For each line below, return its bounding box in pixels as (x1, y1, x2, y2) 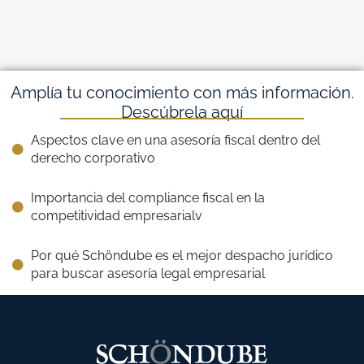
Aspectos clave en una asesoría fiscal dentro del (30, 132, 320, 149)
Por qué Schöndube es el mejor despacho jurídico (30, 248, 333, 264)
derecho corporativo (30, 150, 155, 167)
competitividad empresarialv (30, 208, 202, 224)
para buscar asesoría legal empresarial (30, 266, 265, 282)
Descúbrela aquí (121, 102, 243, 123)
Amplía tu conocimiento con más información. (10, 83, 354, 103)
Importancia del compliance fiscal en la (30, 190, 265, 206)
